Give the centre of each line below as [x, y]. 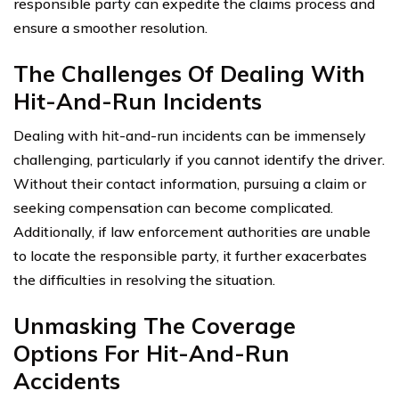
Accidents [67, 380]
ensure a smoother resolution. [110, 27]
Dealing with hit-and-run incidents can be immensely [190, 135]
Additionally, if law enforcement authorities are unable [192, 231]
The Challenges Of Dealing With [189, 73]
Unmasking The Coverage [155, 325]
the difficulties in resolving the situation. [144, 279]
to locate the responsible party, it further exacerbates [190, 255]
